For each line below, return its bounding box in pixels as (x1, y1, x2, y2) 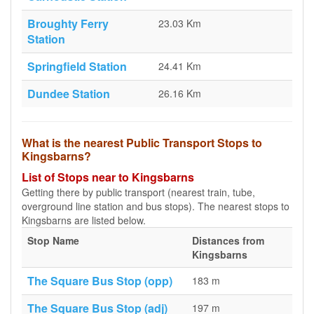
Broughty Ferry (27, 15, 109, 32)
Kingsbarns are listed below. (22, 213, 146, 227)
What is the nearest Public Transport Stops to (22, 135, 262, 151)
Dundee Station (27, 86, 110, 102)
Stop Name (27, 233, 79, 247)
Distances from (192, 233, 264, 247)
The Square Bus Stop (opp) (27, 273, 172, 289)
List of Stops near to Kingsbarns (22, 169, 194, 185)
